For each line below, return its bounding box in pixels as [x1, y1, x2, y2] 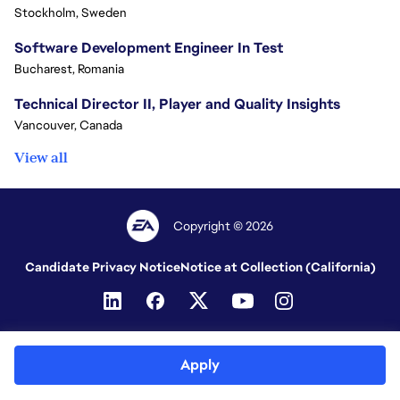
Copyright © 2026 [173, 218, 274, 234]
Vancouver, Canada [14, 116, 122, 133]
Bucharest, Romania [14, 60, 124, 77]
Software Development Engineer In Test [14, 37, 283, 57]
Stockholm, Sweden [14, 4, 127, 21]
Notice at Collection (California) [179, 259, 376, 275]
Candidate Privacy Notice [24, 259, 180, 275]
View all [14, 147, 68, 167]
